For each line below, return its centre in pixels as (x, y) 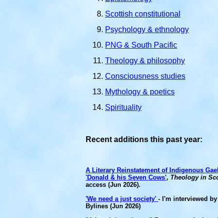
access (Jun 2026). (113, 185)
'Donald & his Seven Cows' (126, 177)
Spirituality (123, 107)
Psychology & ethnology (147, 29)
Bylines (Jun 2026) (113, 206)
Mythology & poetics (140, 92)
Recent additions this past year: (144, 139)
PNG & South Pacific (141, 45)
